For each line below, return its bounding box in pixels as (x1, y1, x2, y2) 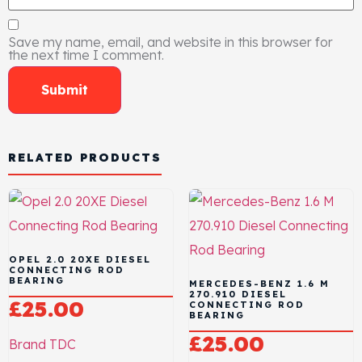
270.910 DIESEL (188, 288, 287, 301)
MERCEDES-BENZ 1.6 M (188, 278, 330, 290)
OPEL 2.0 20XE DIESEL (9, 254, 151, 266)
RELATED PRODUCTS (8, 149, 162, 165)
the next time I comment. (8, 46, 164, 63)
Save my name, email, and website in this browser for (8, 33, 333, 50)
